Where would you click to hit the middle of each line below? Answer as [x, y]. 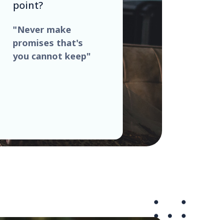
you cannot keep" [52, 56]
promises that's [48, 42]
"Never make [42, 29]
